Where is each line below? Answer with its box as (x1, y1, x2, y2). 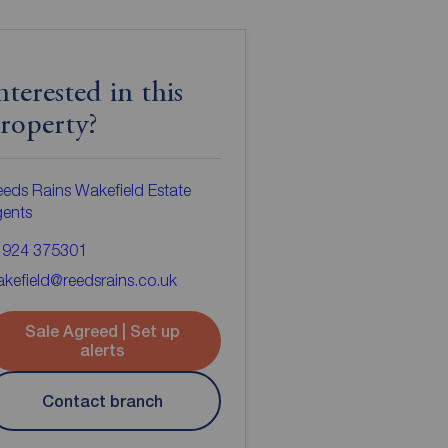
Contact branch (42, 391, 164, 411)
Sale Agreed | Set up (25, 322, 181, 342)
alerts (80, 341, 126, 361)
